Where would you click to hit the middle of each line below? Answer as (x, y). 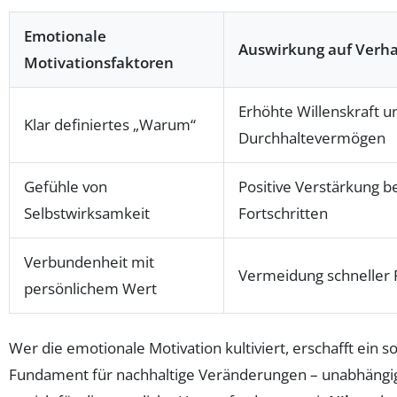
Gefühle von (66, 186)
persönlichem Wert (90, 288)
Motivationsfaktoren (99, 62)
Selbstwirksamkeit (87, 213)
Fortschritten (283, 213)
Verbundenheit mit (89, 261)
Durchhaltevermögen (312, 137)
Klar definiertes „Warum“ (110, 124)
